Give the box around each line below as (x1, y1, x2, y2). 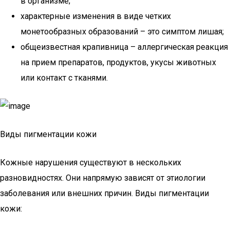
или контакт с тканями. (21, 73, 108, 83)
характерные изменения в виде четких (21, 11, 171, 21)
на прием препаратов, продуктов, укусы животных (21, 57, 216, 67)
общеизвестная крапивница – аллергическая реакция (21, 42, 228, 52)
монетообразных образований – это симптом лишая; (21, 27, 224, 36)
